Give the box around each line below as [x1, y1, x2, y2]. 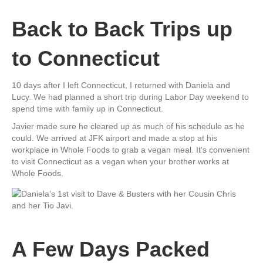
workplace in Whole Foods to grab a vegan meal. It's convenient [12, 144, 249, 154]
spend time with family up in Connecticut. [12, 103, 163, 113]
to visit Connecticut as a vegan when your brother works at [12, 156, 229, 166]
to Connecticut [12, 46, 160, 70]
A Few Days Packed [12, 237, 210, 261]
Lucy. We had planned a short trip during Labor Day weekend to [12, 92, 249, 102]
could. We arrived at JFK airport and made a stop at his [12, 133, 217, 143]
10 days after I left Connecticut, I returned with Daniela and [12, 80, 230, 90]
